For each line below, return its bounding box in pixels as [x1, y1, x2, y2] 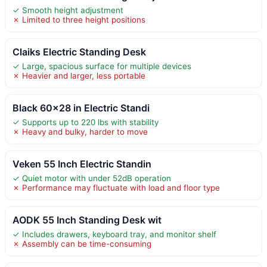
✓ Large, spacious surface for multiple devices [13, 61, 191, 71]
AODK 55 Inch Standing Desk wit [13, 213, 162, 226]
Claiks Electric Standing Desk [13, 45, 146, 58]
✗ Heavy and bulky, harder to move [13, 126, 148, 136]
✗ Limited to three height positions [13, 14, 145, 24]
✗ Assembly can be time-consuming [13, 238, 151, 249]
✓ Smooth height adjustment [13, 5, 123, 15]
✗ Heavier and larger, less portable [13, 70, 145, 80]
